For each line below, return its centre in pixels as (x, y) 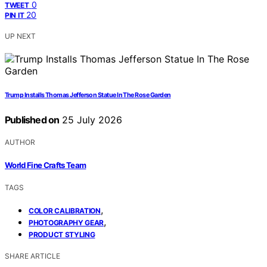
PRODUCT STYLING (62, 234)
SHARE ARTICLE (32, 256)
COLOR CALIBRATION (65, 210)
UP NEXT (20, 36)
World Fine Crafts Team (46, 165)
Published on (32, 120)
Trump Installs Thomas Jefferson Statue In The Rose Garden (88, 95)
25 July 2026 (91, 120)
